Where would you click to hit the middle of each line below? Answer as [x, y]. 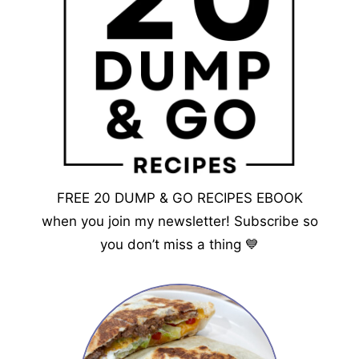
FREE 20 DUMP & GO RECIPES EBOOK [179, 198]
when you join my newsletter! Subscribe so [179, 221]
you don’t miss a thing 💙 [179, 244]
